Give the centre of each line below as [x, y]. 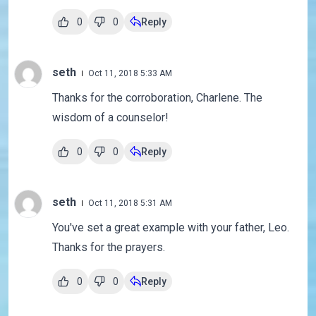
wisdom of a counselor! [110, 118]
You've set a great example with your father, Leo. [170, 228]
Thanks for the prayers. [108, 248]
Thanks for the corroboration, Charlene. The [157, 98]
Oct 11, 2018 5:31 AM [130, 203]
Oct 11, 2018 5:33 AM [130, 74]
